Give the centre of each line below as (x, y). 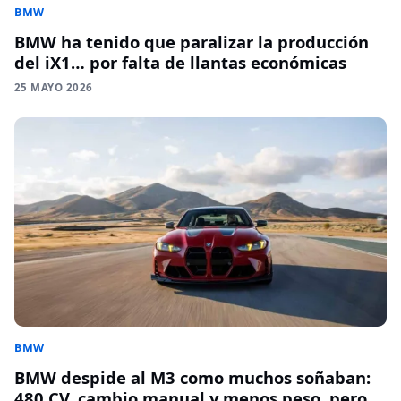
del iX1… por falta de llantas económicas (180, 62)
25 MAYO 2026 (54, 87)
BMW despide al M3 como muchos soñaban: (192, 378)
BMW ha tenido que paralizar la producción (192, 41)
